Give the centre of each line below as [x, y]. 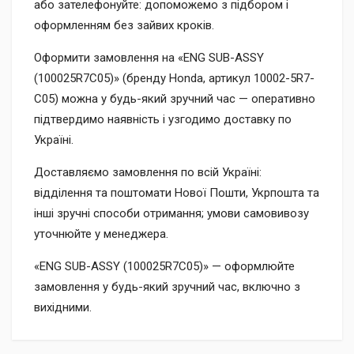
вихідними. [63, 307]
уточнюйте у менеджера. [101, 234]
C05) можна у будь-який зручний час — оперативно [175, 99]
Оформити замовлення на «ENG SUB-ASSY [149, 58]
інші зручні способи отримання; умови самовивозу [171, 213]
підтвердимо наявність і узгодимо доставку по [163, 119]
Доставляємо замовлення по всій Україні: [148, 172]
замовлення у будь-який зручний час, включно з [167, 287]
